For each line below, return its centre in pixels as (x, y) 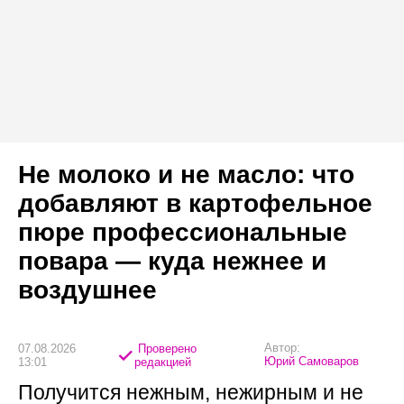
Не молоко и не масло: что (186, 174)
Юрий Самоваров (312, 361)
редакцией (163, 363)
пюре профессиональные (183, 232)
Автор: (283, 347)
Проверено (166, 349)
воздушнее (87, 289)
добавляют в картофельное (195, 203)
